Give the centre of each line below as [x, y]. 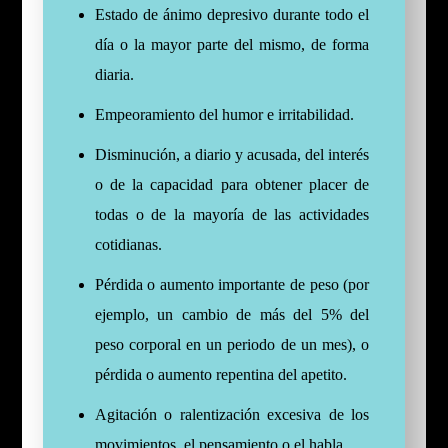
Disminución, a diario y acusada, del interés [232, 155]
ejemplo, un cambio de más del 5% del [232, 315]
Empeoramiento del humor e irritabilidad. [224, 115]
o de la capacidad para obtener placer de [232, 185]
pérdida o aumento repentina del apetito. [220, 375]
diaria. [114, 75]
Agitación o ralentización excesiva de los [232, 415]
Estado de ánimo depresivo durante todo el [232, 15]
